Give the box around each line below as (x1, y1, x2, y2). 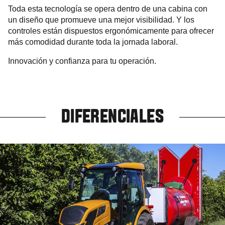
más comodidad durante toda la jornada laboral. (8, 37, 178, 46)
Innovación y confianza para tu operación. (8, 56, 156, 65)
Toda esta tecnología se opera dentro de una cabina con (8, 4, 207, 13)
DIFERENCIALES (61, 108, 164, 127)
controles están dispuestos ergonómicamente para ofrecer (8, 26, 214, 35)
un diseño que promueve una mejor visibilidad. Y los (8, 15, 194, 24)
